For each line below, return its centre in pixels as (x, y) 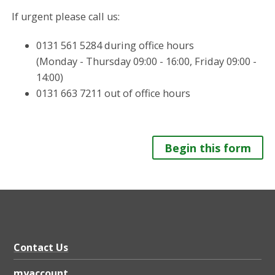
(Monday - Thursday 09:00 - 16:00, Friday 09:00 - (147, 61)
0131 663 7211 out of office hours (114, 93)
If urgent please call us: (66, 16)
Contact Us (41, 247)
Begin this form (207, 148)
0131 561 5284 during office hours (115, 45)
